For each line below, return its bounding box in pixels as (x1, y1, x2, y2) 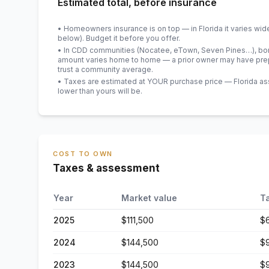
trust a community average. (58, 65, 153, 74)
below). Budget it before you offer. (58, 34, 180, 43)
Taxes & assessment (53, 162, 160, 174)
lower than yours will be (58, 86, 141, 95)
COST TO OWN (53, 150, 113, 158)
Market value (121, 193, 177, 203)
